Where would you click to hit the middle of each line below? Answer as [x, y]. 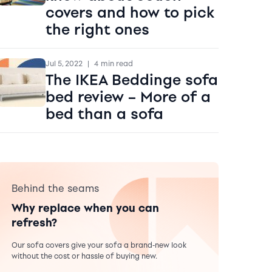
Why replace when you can [85, 208]
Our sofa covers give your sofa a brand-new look [99, 245]
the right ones [97, 29]
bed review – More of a [128, 97]
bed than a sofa [104, 114]
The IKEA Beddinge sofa [131, 80]
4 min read [113, 63]
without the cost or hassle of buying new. [84, 256]
